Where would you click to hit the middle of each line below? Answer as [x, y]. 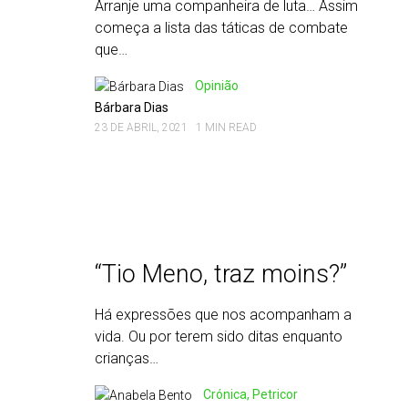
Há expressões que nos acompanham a [223, 315]
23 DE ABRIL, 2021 [141, 127]
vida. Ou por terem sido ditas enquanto [219, 337]
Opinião [217, 86]
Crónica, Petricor [250, 394]
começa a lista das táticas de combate [221, 28]
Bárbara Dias [132, 107]
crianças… [127, 358]
